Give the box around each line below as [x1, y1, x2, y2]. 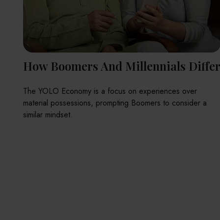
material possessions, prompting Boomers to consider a [23, 97, 207, 109]
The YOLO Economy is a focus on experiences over [23, 85, 197, 97]
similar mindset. [23, 109, 73, 121]
